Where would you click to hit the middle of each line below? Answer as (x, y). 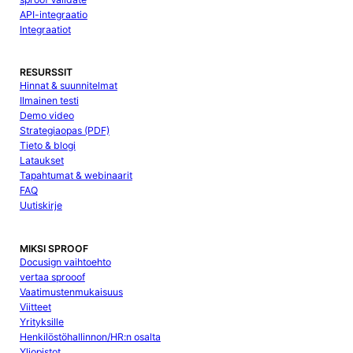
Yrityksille (41, 321)
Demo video (46, 116)
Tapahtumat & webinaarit (76, 176)
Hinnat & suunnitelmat (68, 86)
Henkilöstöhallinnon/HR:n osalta (90, 336)
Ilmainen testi (49, 101)
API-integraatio (53, 14)
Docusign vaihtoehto (65, 262)
